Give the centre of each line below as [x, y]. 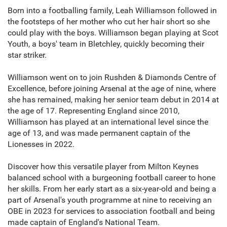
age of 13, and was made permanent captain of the [99, 133]
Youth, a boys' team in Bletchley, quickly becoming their [106, 44]
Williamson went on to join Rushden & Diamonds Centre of [112, 78]
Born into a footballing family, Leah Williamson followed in [112, 11]
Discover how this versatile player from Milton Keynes [103, 167]
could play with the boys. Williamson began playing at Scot [113, 33]
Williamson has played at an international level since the [108, 122]
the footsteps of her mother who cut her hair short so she [109, 22]
